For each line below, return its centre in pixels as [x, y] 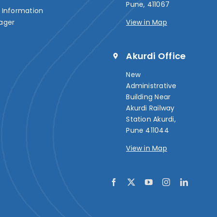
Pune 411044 [147, 130]
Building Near [148, 97]
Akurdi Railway [150, 108]
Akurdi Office [156, 56]
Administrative [151, 85]
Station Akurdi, [151, 119]
